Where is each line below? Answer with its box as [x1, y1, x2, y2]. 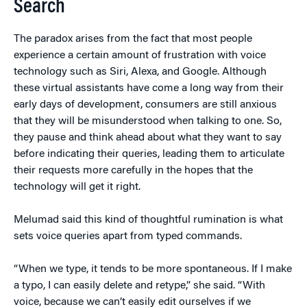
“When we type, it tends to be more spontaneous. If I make [14, 264, 292, 275]
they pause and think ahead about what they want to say [14, 132, 282, 143]
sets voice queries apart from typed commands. [14, 231, 242, 242]
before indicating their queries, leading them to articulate [14, 149, 284, 160]
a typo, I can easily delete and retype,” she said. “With [14, 280, 265, 291]
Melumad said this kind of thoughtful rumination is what [14, 214, 283, 225]
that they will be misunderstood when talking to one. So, [14, 116, 282, 127]
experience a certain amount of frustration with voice [14, 50, 266, 61]
